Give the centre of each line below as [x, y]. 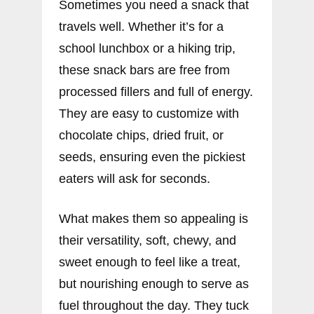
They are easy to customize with [149, 114]
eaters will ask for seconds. [135, 179]
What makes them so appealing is [153, 219]
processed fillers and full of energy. [156, 92]
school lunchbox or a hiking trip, [147, 49]
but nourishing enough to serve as [154, 284]
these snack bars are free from [144, 70]
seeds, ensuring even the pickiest [152, 157]
